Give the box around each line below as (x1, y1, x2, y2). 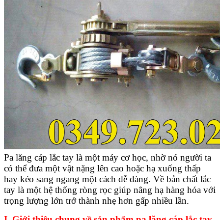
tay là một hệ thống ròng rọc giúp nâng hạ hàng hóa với (4, 184, 216, 195)
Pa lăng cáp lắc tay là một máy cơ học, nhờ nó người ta (4, 152, 211, 163)
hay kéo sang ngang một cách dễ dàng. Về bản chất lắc (4, 173, 211, 184)
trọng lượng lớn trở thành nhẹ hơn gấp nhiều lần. (4, 195, 189, 206)
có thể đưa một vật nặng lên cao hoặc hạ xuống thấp (4, 163, 201, 173)
